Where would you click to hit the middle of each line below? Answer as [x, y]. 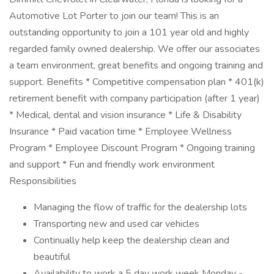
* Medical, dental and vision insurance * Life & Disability [125, 115]
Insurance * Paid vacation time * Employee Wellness [120, 131]
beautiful [52, 257]
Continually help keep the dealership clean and [131, 240]
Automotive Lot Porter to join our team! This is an [114, 16]
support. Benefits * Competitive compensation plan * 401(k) [137, 82]
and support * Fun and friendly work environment [112, 165]
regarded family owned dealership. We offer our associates [135, 49]
